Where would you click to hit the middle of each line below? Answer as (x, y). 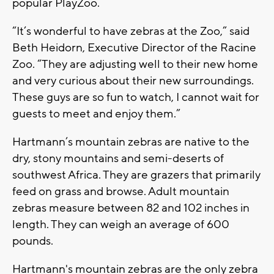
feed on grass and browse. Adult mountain (121, 192)
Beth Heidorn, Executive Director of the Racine (134, 48)
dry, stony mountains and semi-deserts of (118, 159)
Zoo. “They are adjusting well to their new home (135, 65)
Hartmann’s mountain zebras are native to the (131, 142)
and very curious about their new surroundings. (133, 81)
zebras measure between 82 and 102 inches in (131, 208)
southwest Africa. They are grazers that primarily (136, 175)
